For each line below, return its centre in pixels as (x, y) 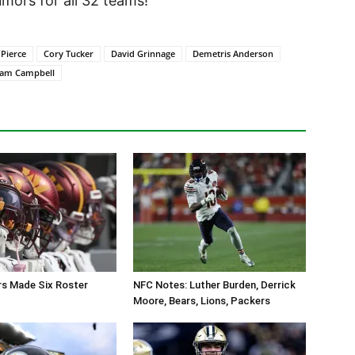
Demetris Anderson (233, 54)
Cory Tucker (69, 54)
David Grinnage (143, 54)
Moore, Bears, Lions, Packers (202, 301)
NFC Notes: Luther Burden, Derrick (214, 285)
